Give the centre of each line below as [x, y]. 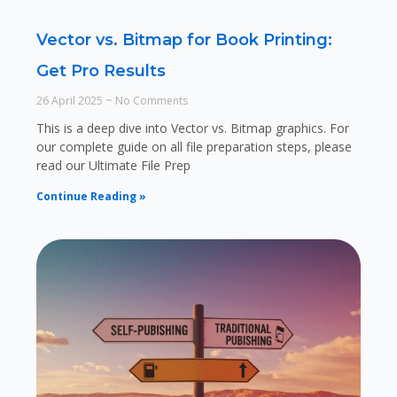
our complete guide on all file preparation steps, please [194, 147]
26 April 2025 [70, 101]
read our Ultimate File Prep [113, 166]
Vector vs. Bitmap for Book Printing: [184, 40]
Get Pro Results [101, 71]
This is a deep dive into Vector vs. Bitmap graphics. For [192, 128]
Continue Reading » [91, 197]
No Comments [150, 101]
